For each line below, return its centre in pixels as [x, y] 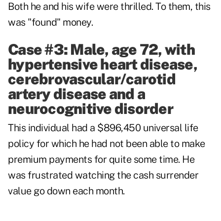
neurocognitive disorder [91, 109]
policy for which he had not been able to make [107, 144]
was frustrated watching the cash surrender [103, 175]
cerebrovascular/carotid [92, 79]
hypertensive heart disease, [103, 64]
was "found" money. [50, 22]
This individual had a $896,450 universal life [103, 128]
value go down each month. [66, 191]
